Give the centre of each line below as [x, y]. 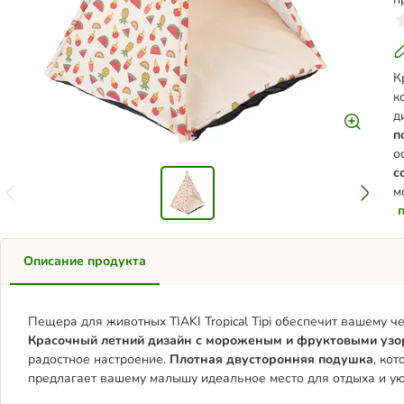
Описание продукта [85, 261]
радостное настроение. [99, 359]
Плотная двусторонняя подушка [271, 359]
